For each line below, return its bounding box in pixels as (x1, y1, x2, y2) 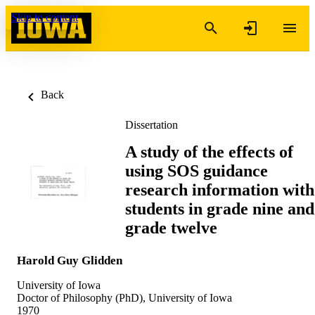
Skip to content (11, 11, 78, 23)
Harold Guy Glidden (17, 253, 122, 267)
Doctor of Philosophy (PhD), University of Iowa (17, 291, 232, 304)
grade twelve (125, 218, 217, 237)
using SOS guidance (125, 161, 268, 180)
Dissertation (125, 119, 178, 131)
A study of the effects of (125, 142, 293, 161)
